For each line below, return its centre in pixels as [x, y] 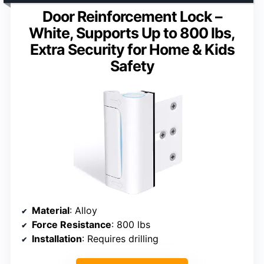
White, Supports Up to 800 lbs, [132, 33]
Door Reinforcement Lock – [132, 16]
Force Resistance [72, 224]
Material [51, 210]
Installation [57, 238]
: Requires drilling [120, 238]
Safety [132, 66]
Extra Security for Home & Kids [132, 49]
